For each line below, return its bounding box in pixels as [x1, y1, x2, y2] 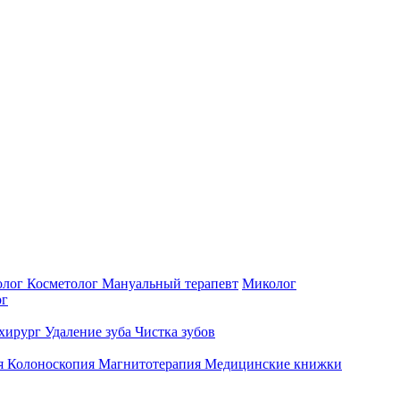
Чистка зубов [135, 324, 215, 340]
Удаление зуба [45, 324, 135, 340]
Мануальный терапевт [102, 276, 238, 292]
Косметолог [27, 276, 102, 292]
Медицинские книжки [204, 356, 342, 372]
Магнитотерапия [98, 356, 204, 372]
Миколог [242, 276, 296, 292]
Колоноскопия [7, 356, 98, 372]
